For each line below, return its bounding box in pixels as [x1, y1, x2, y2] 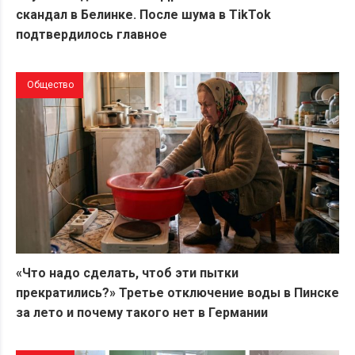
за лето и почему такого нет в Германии [16, 305, 268, 321]
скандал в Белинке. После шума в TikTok [16, 6, 271, 22]
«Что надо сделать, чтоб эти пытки [16, 265, 239, 281]
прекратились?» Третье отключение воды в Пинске [16, 285, 339, 301]
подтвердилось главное [16, 26, 167, 42]
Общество [27, 78, 74, 90]
